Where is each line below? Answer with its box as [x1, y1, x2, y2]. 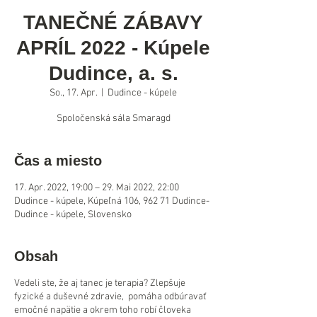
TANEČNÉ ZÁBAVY [23, 11, 203, 33]
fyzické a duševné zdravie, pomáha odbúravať [14, 291, 206, 303]
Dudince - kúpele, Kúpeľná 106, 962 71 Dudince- [14, 195, 209, 207]
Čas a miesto [14, 153, 102, 168]
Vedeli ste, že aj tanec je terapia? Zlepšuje [14, 277, 185, 289]
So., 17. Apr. [50, 87, 97, 99]
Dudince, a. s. [48, 62, 178, 84]
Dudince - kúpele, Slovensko [14, 209, 132, 221]
